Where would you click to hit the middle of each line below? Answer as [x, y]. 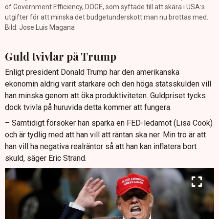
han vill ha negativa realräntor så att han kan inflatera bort [101, 147]
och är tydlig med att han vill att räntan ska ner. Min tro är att [105, 135]
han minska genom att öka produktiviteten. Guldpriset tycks [105, 96]
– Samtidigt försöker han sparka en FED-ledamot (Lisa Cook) [109, 123]
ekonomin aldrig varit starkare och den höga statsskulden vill [108, 84]
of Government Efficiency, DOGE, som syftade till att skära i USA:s [105, 7]
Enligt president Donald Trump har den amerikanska [92, 72]
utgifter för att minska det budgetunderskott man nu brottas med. [107, 17]
